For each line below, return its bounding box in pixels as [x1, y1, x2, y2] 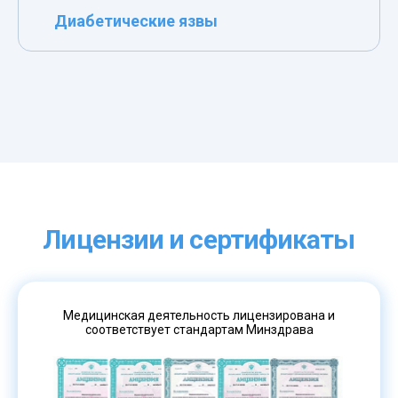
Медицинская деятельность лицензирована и [63, 307, 335, 322]
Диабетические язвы [54, 11, 218, 30]
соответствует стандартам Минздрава [84, 322, 314, 337]
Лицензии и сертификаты [43, 223, 355, 255]
